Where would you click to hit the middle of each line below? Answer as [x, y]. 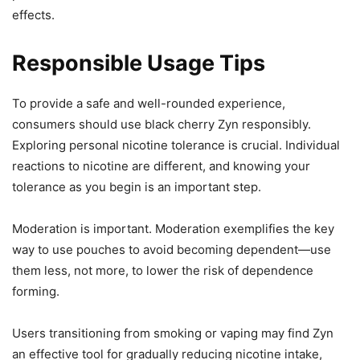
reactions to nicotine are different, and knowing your [161, 166]
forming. [36, 292]
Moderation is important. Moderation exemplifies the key [173, 229]
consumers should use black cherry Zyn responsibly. [162, 125]
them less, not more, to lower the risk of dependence [163, 271]
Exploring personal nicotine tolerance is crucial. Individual [176, 145]
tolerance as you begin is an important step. [137, 187]
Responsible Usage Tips [139, 63]
